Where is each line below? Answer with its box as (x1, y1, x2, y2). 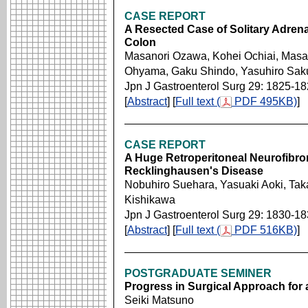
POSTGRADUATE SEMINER (124, 267, 272, 279)
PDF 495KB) (232, 96, 297, 107)
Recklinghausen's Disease (124, 165, 263, 177)
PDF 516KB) (232, 224, 297, 236)
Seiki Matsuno (124, 294, 194, 306)
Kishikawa (124, 194, 175, 206)
